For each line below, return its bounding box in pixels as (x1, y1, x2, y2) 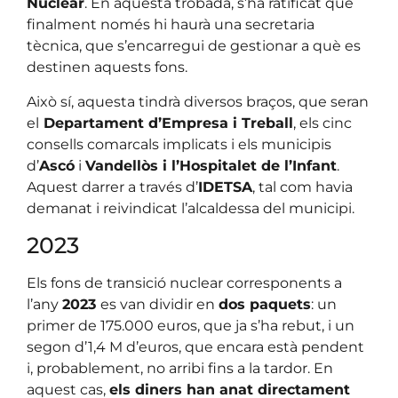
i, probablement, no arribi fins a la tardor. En (27, 360, 333, 378)
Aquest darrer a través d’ (27, 178, 198, 195)
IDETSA (198, 178, 252, 195)
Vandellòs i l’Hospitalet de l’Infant (85, 156, 337, 174)
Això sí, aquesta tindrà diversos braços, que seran (27, 92, 369, 110)
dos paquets (219, 296, 311, 314)
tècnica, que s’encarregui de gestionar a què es (27, 37, 361, 55)
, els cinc (293, 114, 352, 131)
